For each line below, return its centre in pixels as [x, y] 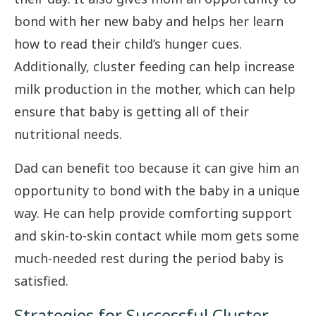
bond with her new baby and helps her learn [149, 22]
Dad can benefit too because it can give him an [157, 168]
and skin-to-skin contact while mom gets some [157, 236]
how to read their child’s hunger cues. [128, 44]
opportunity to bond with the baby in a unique [157, 191]
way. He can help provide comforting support [153, 213]
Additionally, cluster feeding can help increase [154, 67]
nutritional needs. [68, 134]
